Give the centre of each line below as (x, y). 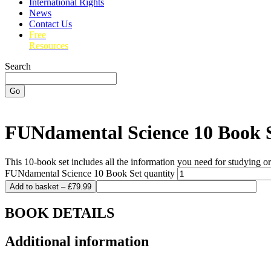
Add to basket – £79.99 (51, 187)
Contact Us (51, 24)
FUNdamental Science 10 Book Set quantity (90, 174)
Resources (49, 46)
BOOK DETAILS (60, 213)
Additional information (77, 242)
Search (18, 67)
